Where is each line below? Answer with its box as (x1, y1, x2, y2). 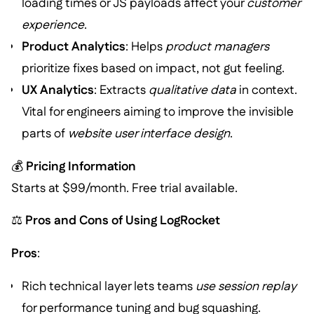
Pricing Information (25, 157, 136, 175)
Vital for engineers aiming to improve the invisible (22, 102, 294, 121)
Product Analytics (22, 37, 126, 55)
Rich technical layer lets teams (22, 277, 196, 295)
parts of (22, 124, 69, 142)
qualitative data (149, 81, 237, 99)
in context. (236, 81, 298, 99)
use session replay (196, 277, 297, 295)
